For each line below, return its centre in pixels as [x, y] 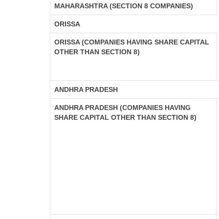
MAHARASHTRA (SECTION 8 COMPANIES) [124, 6]
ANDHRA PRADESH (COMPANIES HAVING [122, 108]
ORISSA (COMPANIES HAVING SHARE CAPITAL [132, 42]
